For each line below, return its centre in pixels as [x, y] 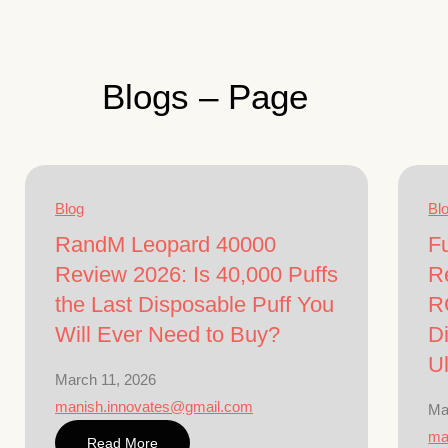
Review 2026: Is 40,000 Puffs [196, 274]
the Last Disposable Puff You [194, 304]
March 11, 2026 [105, 379]
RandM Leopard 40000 [165, 244]
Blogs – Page [205, 96]
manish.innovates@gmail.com [154, 406]
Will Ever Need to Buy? [167, 334]
